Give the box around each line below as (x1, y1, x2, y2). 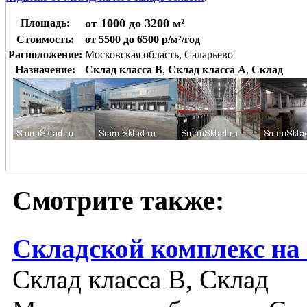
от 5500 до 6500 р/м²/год (85, 34, 200, 46)
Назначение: (15, 64, 75, 76)
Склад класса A (168, 64, 246, 76)
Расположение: (8, 49, 82, 61)
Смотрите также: (12, 184, 224, 216)
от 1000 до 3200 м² (85, 16, 184, 31)
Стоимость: (16, 34, 74, 46)
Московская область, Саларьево (85, 49, 233, 61)
